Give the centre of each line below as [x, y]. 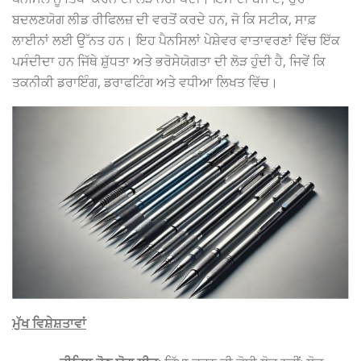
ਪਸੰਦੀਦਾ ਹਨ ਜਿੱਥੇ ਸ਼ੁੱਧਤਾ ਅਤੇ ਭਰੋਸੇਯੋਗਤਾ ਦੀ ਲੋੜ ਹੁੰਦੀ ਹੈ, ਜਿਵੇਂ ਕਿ [169, 62]
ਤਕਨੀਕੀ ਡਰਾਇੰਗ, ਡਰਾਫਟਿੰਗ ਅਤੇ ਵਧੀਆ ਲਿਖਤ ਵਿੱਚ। [145, 83]
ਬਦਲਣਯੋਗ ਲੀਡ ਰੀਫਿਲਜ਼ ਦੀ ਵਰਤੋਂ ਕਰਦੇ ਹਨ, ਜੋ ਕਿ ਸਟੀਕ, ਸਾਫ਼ [164, 20]
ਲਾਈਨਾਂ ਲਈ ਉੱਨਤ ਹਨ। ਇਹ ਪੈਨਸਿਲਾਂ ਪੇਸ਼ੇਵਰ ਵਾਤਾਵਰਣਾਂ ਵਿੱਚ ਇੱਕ [176, 41]
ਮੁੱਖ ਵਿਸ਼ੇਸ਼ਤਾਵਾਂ [49, 323]
